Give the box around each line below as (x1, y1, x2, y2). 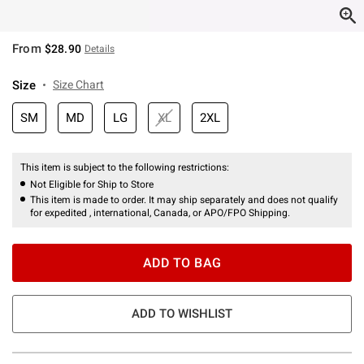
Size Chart (53, 77, 104, 91)
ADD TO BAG (142, 254, 222, 271)
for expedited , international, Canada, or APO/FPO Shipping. (30, 206, 290, 219)
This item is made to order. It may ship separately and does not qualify (30, 193, 338, 206)
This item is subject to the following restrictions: (20, 161, 232, 173)
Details (84, 42, 115, 54)
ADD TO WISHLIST (132, 305, 232, 321)
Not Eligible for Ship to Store (30, 178, 154, 190)
